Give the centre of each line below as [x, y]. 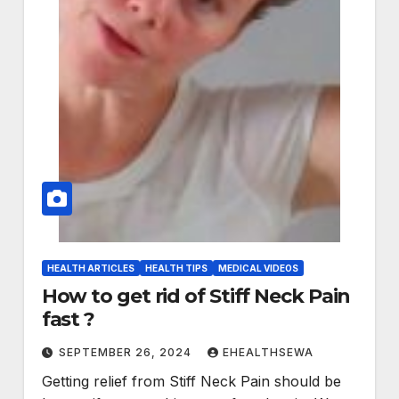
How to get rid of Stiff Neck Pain [196, 297]
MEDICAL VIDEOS [258, 269]
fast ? [68, 320]
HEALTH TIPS [176, 269]
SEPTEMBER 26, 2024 [126, 353]
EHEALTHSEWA [268, 353]
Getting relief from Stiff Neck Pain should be [191, 382]
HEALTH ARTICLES [90, 269]
